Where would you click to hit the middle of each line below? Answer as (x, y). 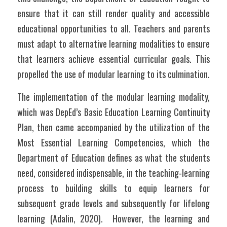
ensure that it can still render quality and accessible (113, 13)
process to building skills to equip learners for (113, 188)
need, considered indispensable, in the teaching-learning (113, 173)
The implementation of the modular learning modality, (113, 97)
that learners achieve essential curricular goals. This (113, 59)
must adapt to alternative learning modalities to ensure (113, 44)
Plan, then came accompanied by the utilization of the (113, 127)
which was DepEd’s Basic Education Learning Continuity (113, 112)
